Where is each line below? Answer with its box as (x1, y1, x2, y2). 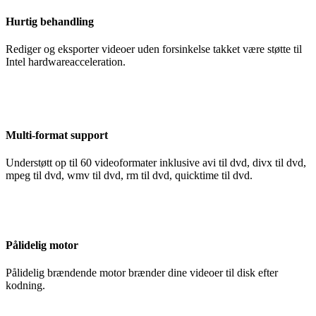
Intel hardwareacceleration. (6, 56, 126, 68)
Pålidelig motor (6, 239, 78, 252)
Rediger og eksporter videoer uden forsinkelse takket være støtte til (6, 43, 302, 56)
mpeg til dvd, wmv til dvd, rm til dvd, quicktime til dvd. (6, 169, 253, 181)
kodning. (6, 279, 45, 292)
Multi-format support (6, 128, 108, 141)
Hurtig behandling (6, 16, 94, 28)
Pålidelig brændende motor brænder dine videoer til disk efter (6, 267, 278, 279)
